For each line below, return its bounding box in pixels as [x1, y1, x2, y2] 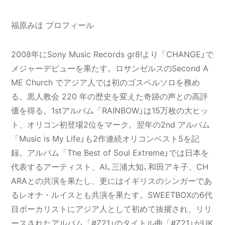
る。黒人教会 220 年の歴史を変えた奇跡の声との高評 [11, 91, 208, 101]
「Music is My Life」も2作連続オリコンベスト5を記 [11, 134, 200, 144]
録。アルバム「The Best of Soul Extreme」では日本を [11, 148, 209, 158]
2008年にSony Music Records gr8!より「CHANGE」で [11, 49, 214, 59]
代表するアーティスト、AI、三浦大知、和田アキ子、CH [11, 162, 209, 172]
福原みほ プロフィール [11, 20, 94, 30]
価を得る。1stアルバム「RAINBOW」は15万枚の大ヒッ [11, 105, 209, 116]
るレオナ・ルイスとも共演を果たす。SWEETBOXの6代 [11, 190, 213, 200]
